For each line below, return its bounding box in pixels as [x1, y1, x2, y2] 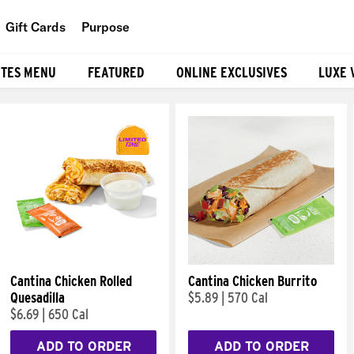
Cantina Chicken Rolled [10, 273, 132, 289]
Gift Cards [6, 18, 66, 35]
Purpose [81, 18, 130, 35]
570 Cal [228, 289, 268, 306]
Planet [110, 90, 147, 107]
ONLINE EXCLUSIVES [176, 63, 287, 81]
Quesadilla [10, 289, 65, 306]
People [110, 55, 150, 71]
